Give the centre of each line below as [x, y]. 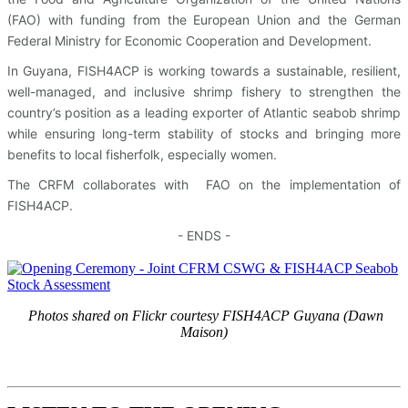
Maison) [204, 332]
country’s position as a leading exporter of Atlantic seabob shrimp [204, 113]
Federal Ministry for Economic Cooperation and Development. [189, 41]
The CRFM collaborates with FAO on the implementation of [204, 185]
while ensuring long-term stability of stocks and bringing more [204, 134]
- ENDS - [204, 236]
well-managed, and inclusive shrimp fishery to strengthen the [204, 92]
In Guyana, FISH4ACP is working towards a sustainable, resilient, [204, 71]
